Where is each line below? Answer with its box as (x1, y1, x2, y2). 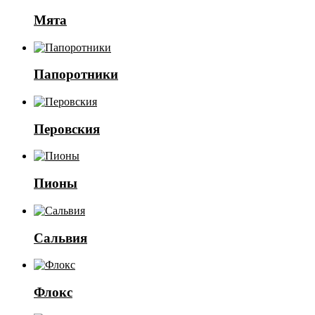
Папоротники (34, 67, 118, 82)
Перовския (34, 121, 100, 136)
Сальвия (34, 230, 87, 245)
